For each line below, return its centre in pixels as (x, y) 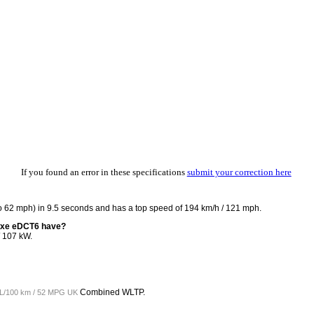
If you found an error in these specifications (104, 172)
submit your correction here (239, 172)
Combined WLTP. (111, 292)
